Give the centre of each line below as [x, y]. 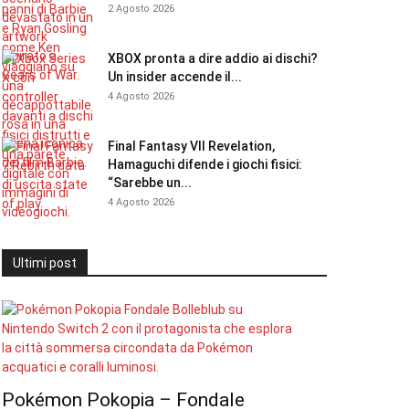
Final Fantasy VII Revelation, [191, 146]
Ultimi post [45, 263]
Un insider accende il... [175, 77]
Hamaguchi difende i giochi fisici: [205, 164]
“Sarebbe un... [150, 183]
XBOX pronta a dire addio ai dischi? [213, 58]
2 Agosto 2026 [141, 9]
